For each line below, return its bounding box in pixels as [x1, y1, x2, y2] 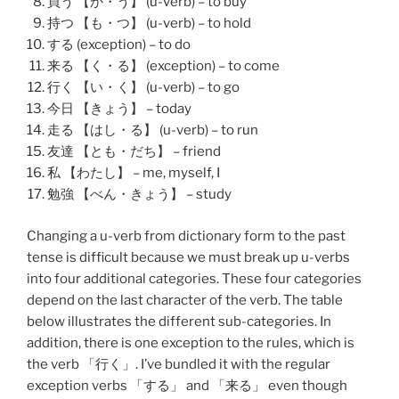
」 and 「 [170, 377, 225, 394]
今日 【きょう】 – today [46, 101, 191, 118]
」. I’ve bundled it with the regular [122, 355, 330, 372]
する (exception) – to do [46, 37, 191, 53]
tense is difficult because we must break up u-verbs [27, 248, 350, 265]
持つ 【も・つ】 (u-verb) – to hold [46, 15, 251, 32]
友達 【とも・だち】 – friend [46, 143, 221, 160]
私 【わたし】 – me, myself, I [46, 165, 220, 182]
